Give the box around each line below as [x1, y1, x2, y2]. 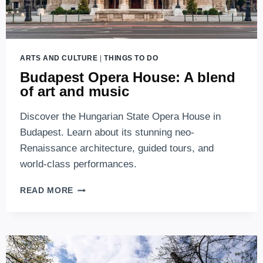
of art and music [20, 83, 129, 100]
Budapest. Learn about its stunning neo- [20, 127, 194, 139]
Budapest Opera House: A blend [20, 69, 235, 86]
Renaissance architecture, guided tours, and [20, 143, 214, 154]
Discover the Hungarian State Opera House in [20, 111, 221, 123]
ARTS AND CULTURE [20, 53, 98, 62]
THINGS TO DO [104, 53, 159, 62]
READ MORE [20, 186, 74, 195]
